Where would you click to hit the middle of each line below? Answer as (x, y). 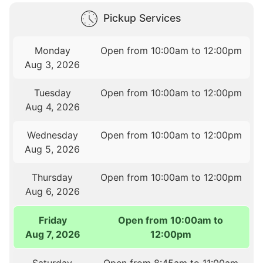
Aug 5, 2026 (53, 149)
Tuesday (52, 93)
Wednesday (52, 135)
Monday (52, 51)
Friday (53, 220)
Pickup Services (142, 18)
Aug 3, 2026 (53, 65)
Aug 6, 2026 (52, 192)
